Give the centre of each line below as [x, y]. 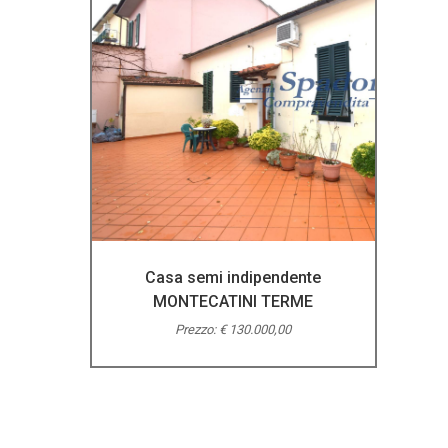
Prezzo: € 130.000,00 [233, 329]
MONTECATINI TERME [233, 301]
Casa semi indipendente [233, 277]
